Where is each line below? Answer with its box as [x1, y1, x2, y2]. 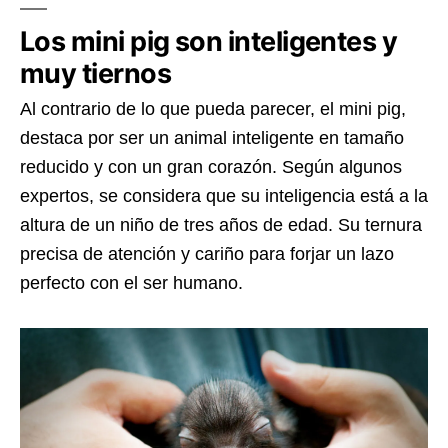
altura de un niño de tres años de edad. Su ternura [20, 214, 422, 235]
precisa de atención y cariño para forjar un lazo [20, 243, 394, 264]
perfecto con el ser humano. [20, 272, 243, 293]
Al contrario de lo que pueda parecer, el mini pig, [20, 98, 406, 119]
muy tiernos [20, 56, 172, 90]
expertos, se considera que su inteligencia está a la [20, 185, 428, 206]
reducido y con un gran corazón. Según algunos [20, 156, 402, 177]
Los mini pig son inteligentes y [20, 24, 398, 58]
